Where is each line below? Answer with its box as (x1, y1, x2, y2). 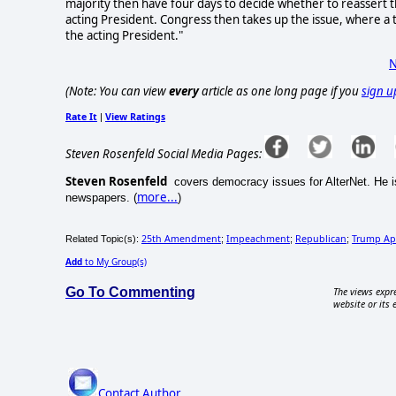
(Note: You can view (65, 82, 169, 99)
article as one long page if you (199, 82, 362, 99)
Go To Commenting (65, 285, 195, 301)
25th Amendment (141, 232, 221, 246)
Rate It (65, 110, 97, 124)
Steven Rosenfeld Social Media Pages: (65, 145, 262, 162)
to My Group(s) (82, 255, 147, 269)
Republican (295, 232, 346, 246)
